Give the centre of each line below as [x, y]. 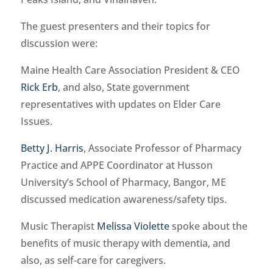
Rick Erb [39, 87]
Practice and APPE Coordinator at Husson [116, 165]
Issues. [36, 122]
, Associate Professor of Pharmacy [162, 148]
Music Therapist [58, 226]
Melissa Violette [133, 226]
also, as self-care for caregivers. [93, 261]
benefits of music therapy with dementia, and [125, 243]
